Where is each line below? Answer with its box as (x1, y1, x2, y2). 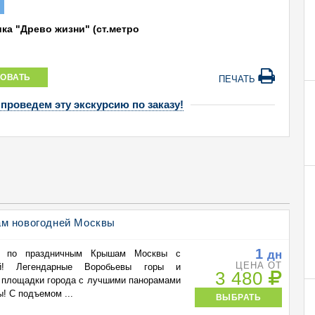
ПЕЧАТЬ (219, 74, 259, 84)
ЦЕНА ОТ (236, 260, 283, 271)
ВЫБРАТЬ (215, 292, 262, 302)
